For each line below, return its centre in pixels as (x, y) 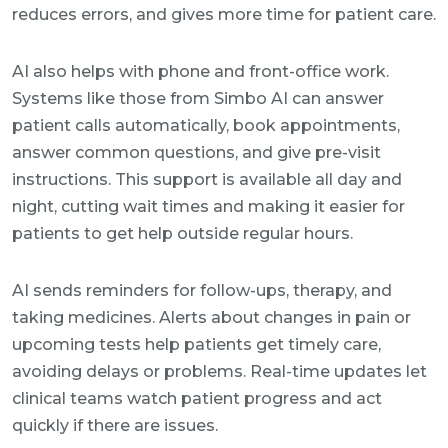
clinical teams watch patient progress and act (197, 398)
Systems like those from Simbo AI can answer (198, 98)
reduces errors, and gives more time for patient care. (224, 14)
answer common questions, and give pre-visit (196, 152)
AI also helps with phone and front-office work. (200, 71)
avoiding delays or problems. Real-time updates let (219, 371)
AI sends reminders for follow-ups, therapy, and (202, 290)
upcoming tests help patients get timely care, (196, 344)
